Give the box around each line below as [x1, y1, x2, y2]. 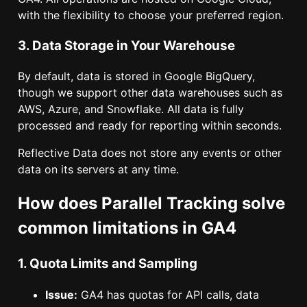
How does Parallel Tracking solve [18, 193, 285, 214]
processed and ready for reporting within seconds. [18, 119, 282, 133]
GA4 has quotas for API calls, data [77, 287, 259, 302]
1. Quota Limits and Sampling [18, 256, 197, 272]
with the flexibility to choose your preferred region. [18, 8, 284, 22]
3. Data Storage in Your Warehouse [18, 37, 235, 53]
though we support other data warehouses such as [18, 86, 282, 100]
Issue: [45, 287, 77, 302]
